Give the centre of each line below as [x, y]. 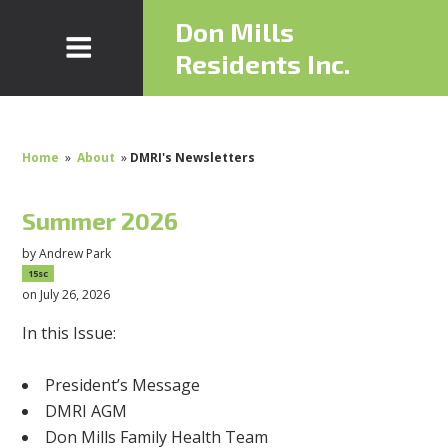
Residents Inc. [263, 63]
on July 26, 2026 [66, 294]
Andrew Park [75, 253]
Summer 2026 [100, 220]
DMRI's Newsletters [193, 157]
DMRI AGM [86, 410]
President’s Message [123, 384]
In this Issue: [69, 332]
